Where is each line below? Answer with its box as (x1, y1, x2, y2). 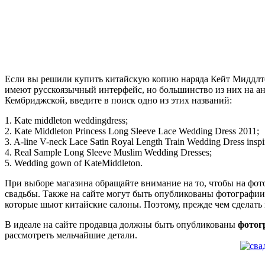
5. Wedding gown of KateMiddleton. (5, 157, 143, 168)
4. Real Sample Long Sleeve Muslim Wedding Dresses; (5, 147, 212, 157)
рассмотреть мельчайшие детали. (5, 230, 137, 240)
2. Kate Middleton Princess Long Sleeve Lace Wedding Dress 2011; (5, 125, 259, 136)
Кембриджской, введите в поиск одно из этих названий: (5, 95, 232, 105)
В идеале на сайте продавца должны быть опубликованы (5, 219, 238, 230)
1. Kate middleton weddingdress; (5, 115, 128, 125)
